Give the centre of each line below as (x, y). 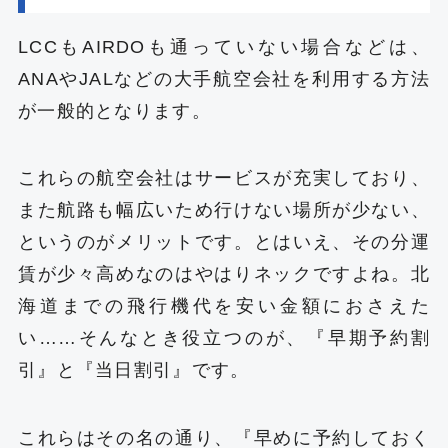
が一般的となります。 (114, 110)
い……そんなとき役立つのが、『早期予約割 (224, 338)
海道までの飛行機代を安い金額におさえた (224, 306)
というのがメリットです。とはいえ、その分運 (224, 242)
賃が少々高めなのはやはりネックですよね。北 (224, 274)
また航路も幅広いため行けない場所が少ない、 (224, 210)
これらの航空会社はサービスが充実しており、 (224, 178)
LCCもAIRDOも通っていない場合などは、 (224, 46)
